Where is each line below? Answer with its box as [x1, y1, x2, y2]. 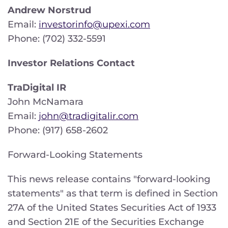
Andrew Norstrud [8, 4, 91, 16]
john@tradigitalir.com [39, 110, 138, 122]
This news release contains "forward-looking [8, 173, 210, 185]
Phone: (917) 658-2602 [8, 124, 108, 136]
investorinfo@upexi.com [39, 18, 150, 30]
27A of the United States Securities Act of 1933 [8, 202, 216, 213]
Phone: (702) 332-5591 [8, 33, 106, 44]
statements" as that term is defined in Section [8, 187, 218, 199]
